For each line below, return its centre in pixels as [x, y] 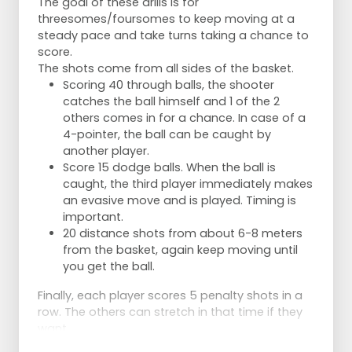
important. [93, 217]
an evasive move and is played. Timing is [180, 201]
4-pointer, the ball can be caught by [167, 135]
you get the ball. [109, 267]
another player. [106, 151]
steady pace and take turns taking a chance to [173, 36]
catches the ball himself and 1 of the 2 [171, 102]
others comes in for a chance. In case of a [184, 118]
